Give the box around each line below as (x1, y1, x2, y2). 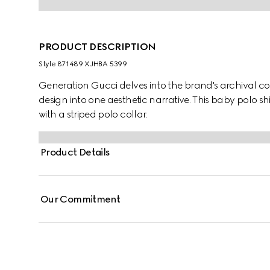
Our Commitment (40, 193, 121, 205)
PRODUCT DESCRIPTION (39, 41, 156, 52)
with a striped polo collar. (39, 108, 148, 120)
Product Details (40, 146, 110, 158)
